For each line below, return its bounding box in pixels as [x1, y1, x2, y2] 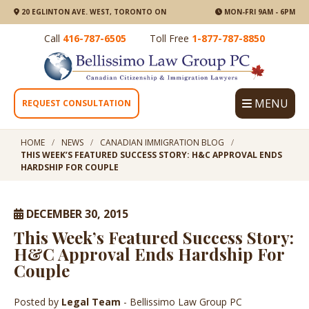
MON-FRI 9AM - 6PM [222, 7, 295, 17]
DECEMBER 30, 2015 [23, 206, 128, 222]
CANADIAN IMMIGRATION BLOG [100, 137, 224, 149]
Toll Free [150, 32, 192, 45]
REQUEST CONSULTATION [22, 97, 131, 110]
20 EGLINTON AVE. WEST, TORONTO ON [19, 7, 166, 17]
